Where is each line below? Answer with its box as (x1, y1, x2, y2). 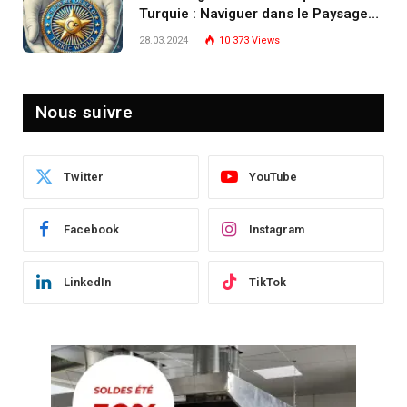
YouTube (249, 170, 297, 184)
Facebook (64, 223, 119, 237)
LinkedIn (64, 275, 111, 290)
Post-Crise (139, 24, 207, 41)
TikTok (249, 275, 286, 290)
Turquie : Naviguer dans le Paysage (139, 5, 368, 22)
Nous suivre (35, 101, 134, 123)
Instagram (249, 223, 304, 237)
